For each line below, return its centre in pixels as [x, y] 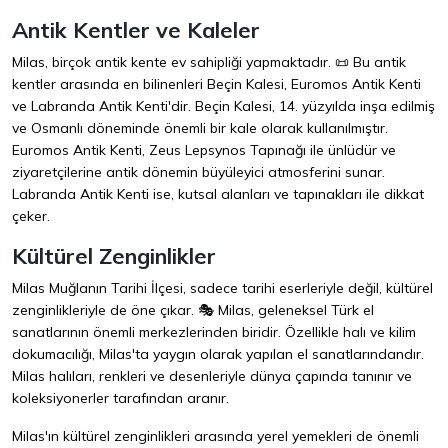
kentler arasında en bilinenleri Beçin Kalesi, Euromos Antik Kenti [216, 84]
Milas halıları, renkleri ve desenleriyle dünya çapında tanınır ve [212, 376]
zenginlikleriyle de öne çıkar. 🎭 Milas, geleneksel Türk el [193, 310]
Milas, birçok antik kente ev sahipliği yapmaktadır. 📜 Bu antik [209, 62]
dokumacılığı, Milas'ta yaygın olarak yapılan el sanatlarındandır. [218, 354]
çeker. [31, 216]
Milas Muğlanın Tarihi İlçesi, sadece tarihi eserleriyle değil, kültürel [222, 288]
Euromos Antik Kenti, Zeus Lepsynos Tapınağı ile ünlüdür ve [204, 150]
